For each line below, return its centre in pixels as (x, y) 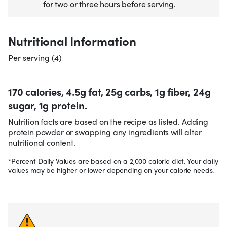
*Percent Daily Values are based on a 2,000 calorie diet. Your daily (113, 161)
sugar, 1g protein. (48, 105)
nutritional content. (42, 143)
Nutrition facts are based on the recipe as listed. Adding (108, 122)
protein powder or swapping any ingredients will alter (105, 132)
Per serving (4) (35, 58)
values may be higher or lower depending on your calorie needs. (111, 170)
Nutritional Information (72, 41)
